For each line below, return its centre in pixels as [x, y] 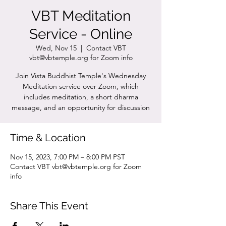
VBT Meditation [81, 16]
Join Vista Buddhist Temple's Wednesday [81, 76]
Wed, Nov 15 [56, 48]
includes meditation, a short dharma [81, 97]
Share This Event [49, 206]
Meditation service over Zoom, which [81, 86]
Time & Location [48, 138]
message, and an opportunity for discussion [81, 107]
